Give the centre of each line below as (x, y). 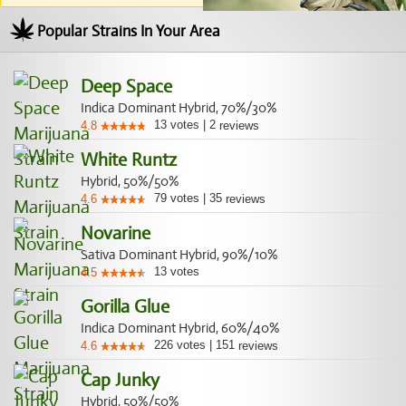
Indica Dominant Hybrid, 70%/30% (179, 108)
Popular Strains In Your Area (129, 31)
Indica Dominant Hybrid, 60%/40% (180, 328)
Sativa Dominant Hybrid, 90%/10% (179, 255)
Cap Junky (120, 380)
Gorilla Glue (125, 307)
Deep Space (126, 87)
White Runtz (129, 160)
